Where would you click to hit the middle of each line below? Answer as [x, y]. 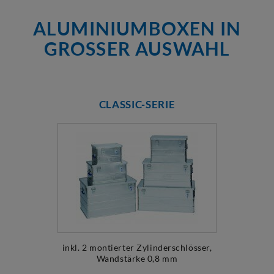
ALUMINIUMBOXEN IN [137, 28]
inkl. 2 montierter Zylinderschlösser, [137, 247]
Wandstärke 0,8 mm [137, 258]
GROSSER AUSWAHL [137, 48]
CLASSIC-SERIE [137, 104]
